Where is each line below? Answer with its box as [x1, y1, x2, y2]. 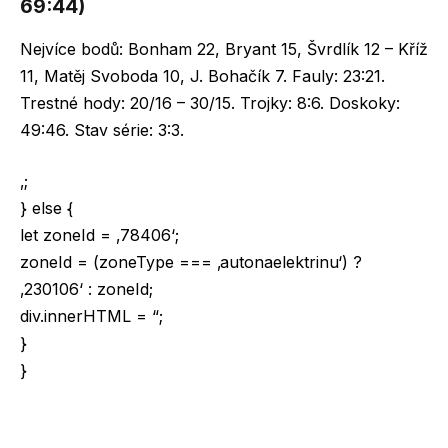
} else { [20, 198, 73, 219]
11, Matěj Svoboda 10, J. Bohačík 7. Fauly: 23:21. [20, 65, 385, 86]
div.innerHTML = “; [20, 306, 163, 327]
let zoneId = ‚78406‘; [20, 225, 179, 246]
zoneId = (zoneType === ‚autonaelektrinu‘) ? [20, 252, 362, 273]
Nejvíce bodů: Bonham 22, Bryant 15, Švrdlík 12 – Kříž [20, 38, 428, 59]
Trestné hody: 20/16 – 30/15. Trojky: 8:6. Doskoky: [20, 92, 400, 113]
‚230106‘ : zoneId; [20, 279, 153, 300]
